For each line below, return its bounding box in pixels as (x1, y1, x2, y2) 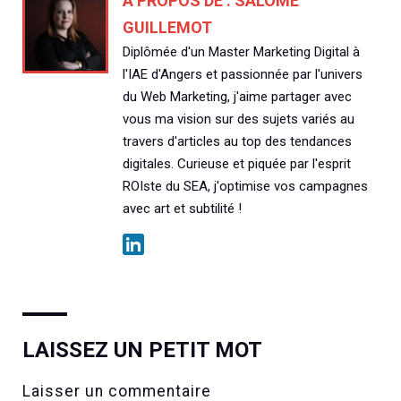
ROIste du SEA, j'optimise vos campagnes (123, 177, 368, 194)
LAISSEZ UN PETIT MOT (22, 337, 262, 363)
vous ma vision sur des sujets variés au (123, 110, 354, 127)
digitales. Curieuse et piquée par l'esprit (123, 155, 351, 172)
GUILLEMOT (123, 17, 212, 37)
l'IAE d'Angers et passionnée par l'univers (123, 65, 363, 82)
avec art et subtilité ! (123, 200, 242, 217)
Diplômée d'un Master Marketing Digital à (123, 43, 360, 60)
